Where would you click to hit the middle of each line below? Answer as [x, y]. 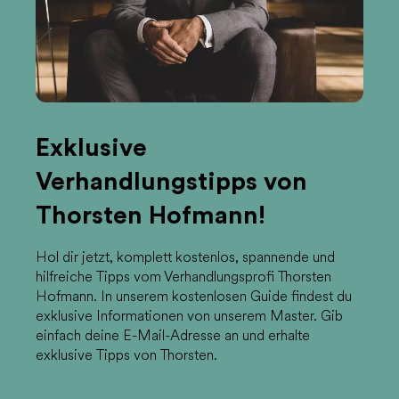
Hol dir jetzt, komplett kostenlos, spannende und [185, 258]
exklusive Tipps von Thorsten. [126, 356]
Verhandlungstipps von [171, 182]
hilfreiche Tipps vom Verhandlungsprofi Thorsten [183, 278]
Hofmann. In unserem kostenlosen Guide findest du [194, 297]
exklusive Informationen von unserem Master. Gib [189, 317]
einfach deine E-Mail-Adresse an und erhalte [173, 337]
